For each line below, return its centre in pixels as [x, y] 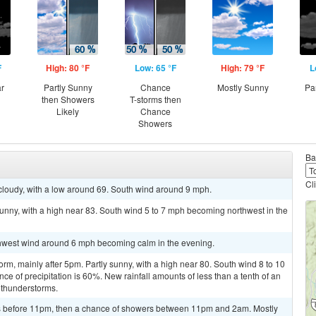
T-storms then [155, 99]
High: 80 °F [68, 68]
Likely [68, 111]
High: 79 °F [243, 68]
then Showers [68, 99]
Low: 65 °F [155, 68]
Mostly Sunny [243, 87]
